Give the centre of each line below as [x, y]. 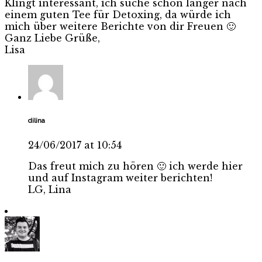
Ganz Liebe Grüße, [52, 38]
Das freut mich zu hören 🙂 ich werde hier [135, 166]
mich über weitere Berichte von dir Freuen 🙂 [120, 26]
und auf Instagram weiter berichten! [120, 177]
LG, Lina [50, 189]
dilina [37, 120]
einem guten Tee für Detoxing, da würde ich [118, 14]
